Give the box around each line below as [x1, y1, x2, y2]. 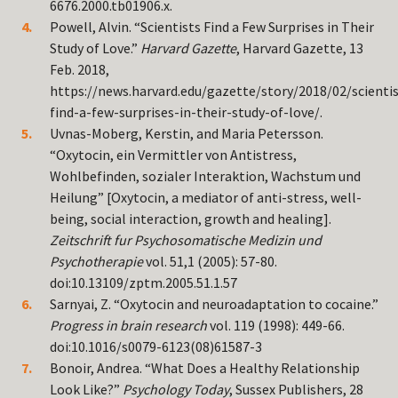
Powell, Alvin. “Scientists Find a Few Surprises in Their [50, 18, 374, 36]
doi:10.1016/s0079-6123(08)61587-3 [50, 338, 262, 356]
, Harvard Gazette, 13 [236, 39, 363, 58]
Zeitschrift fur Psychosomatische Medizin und [50, 231, 322, 250]
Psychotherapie [50, 252, 143, 271]
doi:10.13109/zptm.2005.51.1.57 [50, 274, 237, 292]
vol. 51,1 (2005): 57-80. [143, 252, 277, 271]
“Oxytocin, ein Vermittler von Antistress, [50, 146, 297, 164]
